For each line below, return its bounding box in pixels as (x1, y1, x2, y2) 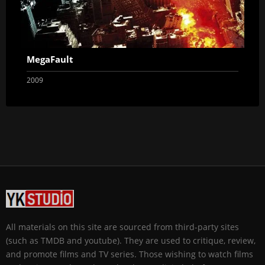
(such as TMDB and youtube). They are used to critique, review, (6, 235, 256, 247)
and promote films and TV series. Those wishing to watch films (6, 248, 253, 260)
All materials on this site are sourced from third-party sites (6, 221, 239, 233)
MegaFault (27, 53, 73, 66)
